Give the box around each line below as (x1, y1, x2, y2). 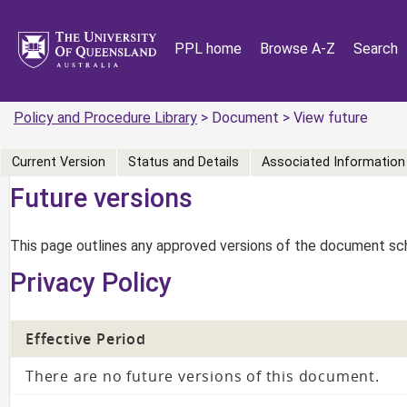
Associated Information (262, 154, 405, 171)
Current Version (12, 154, 105, 171)
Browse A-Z (260, 40, 335, 57)
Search (353, 40, 398, 57)
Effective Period (25, 328, 146, 349)
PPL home (174, 40, 242, 57)
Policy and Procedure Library (14, 109, 197, 126)
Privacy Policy (10, 266, 172, 298)
